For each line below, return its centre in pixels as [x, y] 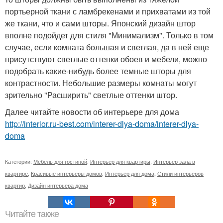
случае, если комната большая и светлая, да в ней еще [107, 47]
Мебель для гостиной [60, 162]
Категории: [19, 162]
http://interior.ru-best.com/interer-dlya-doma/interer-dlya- [102, 124]
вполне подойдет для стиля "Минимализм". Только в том [109, 35]
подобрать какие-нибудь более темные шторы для [98, 71]
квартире [16, 173]
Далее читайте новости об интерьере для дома [92, 112]
